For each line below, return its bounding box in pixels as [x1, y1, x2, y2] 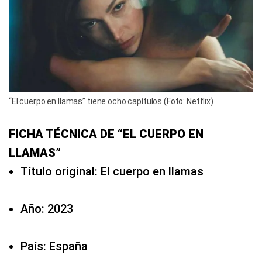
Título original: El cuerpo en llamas [20, 164, 204, 179]
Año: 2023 [20, 202, 73, 216]
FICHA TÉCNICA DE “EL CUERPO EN [9, 127, 204, 142]
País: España [20, 239, 88, 254]
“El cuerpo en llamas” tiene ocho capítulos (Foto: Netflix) [9, 96, 213, 106]
